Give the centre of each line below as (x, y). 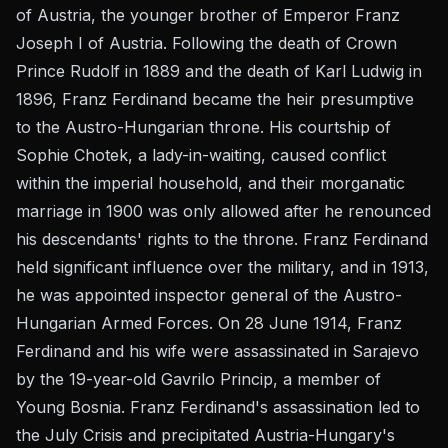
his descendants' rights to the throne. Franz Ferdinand (222, 239)
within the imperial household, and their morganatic (210, 183)
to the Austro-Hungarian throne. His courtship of (203, 127)
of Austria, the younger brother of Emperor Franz (208, 15)
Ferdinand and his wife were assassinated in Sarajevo (217, 351)
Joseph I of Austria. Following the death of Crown (206, 43)
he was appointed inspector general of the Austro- (209, 295)
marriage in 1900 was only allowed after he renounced (223, 211)
